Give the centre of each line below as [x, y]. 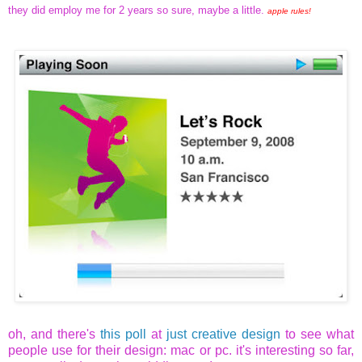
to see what [317, 335]
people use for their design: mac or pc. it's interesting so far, [181, 351]
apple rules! [289, 11]
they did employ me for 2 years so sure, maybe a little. [138, 11]
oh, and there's [54, 335]
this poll [123, 335]
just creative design [223, 335]
